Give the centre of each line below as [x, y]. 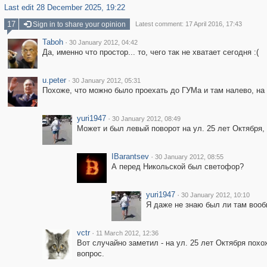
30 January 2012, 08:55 [189, 157]
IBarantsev [130, 156]
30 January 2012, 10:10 [215, 195]
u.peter [54, 80]
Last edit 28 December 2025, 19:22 [64, 7]
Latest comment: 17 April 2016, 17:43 [188, 24]
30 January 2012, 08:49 [146, 119]
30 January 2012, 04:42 [103, 42]
